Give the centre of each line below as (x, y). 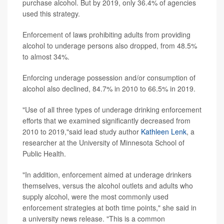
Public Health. (44, 154)
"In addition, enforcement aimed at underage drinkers (107, 175)
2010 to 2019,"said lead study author (82, 132)
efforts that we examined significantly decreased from (106, 121)
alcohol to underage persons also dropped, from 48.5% (110, 46)
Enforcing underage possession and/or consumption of (109, 78)
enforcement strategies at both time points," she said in (109, 208)
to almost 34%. (46, 57)
